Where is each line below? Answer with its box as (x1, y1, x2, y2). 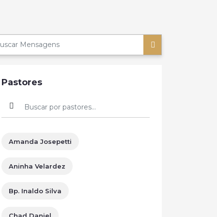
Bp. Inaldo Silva (9, 187, 62, 195)
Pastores (1, 77, 42, 88)
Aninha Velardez (9, 162, 65, 170)
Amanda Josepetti (9, 138, 72, 145)
